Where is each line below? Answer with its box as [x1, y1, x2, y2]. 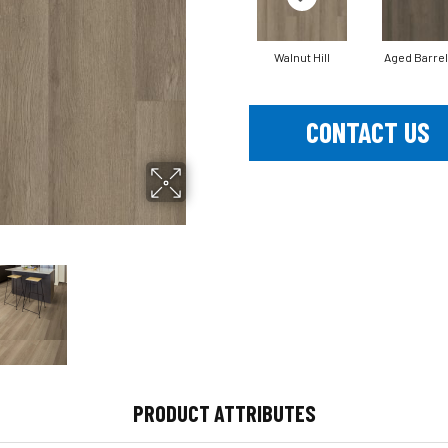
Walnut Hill [273, 49, 330, 64]
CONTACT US [305, 115, 430, 150]
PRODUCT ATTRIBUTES [132, 399, 316, 426]
